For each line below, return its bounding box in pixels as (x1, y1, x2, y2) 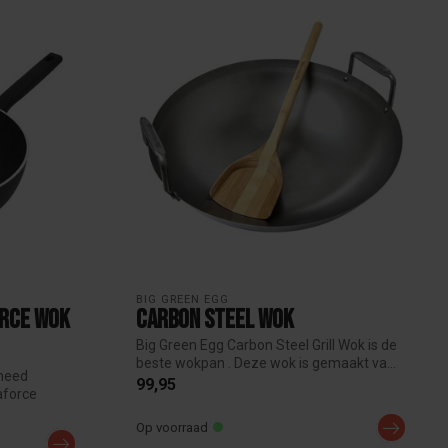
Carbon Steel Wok (136, 304, 294, 336)
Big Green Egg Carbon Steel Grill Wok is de (136, 336, 397, 353)
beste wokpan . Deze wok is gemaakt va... (136, 354, 396, 371)
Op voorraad (136, 419, 208, 435)
